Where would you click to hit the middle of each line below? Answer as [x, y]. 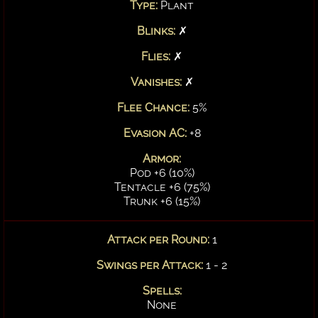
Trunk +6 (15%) [162, 201]
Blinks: [156, 31]
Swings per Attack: [151, 265]
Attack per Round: [159, 239]
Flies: [156, 56]
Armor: [162, 158]
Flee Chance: [155, 107]
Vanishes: [156, 82]
